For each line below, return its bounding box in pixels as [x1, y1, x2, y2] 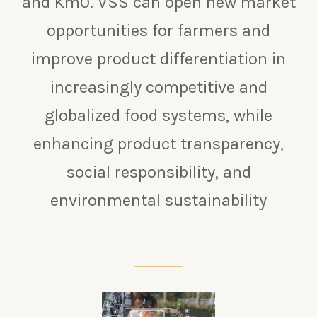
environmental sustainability [50, 190, 267, 210]
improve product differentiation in [31, 48, 286, 69]
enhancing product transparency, [33, 133, 284, 154]
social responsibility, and [66, 161, 251, 182]
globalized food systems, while [45, 105, 272, 125]
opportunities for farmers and [47, 20, 270, 40]
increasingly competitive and [50, 76, 267, 97]
